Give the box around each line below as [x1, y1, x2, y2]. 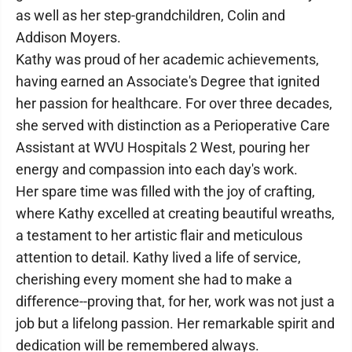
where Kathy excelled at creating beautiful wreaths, [16, 205, 335, 222]
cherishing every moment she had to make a [16, 271, 292, 288]
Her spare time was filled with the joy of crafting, [16, 183, 315, 200]
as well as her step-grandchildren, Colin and [16, 7, 285, 24]
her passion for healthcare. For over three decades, [16, 95, 332, 112]
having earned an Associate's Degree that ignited [16, 73, 320, 90]
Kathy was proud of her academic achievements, [16, 51, 319, 68]
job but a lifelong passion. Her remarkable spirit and [16, 315, 335, 332]
